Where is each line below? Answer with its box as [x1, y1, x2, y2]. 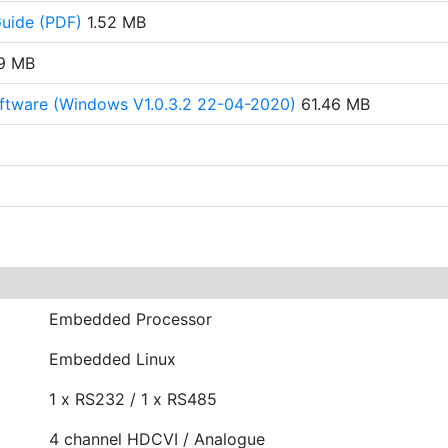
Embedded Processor [49, 308, 212, 329]
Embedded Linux [49, 348, 176, 369]
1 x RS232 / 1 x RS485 [49, 388, 217, 409]
